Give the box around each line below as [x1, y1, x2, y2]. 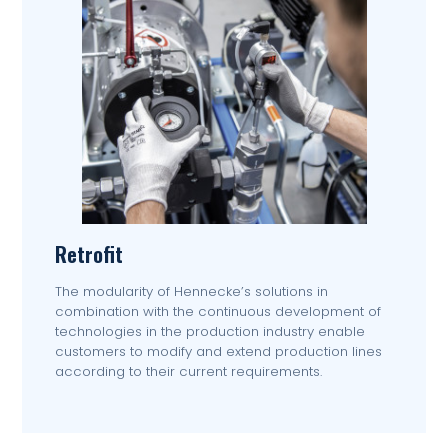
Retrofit [54, 237, 123, 269]
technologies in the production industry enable [54, 321, 365, 341]
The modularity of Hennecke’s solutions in [54, 281, 328, 301]
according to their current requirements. [54, 361, 322, 381]
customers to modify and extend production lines [54, 341, 382, 361]
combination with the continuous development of [54, 301, 381, 321]
